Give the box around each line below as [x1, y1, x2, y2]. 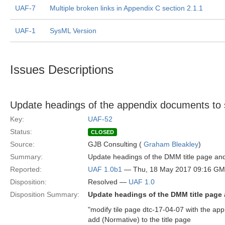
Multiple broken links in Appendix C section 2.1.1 [50, 4, 203, 12]
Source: [10, 140, 35, 148]
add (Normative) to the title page [88, 215, 191, 223]
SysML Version [50, 27, 96, 35]
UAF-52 [88, 115, 113, 123]
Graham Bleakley [144, 140, 198, 148]
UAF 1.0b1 [88, 165, 122, 173]
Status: [10, 128, 32, 136]
